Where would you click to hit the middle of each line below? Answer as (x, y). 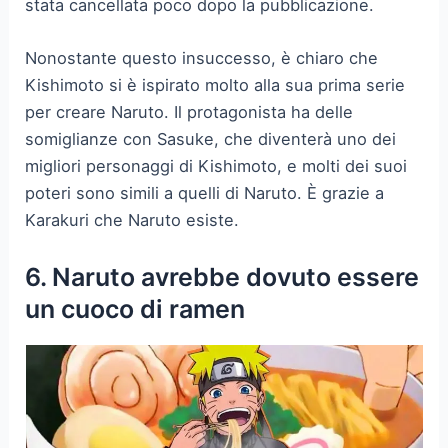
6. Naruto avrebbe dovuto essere (222, 276)
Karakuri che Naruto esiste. (132, 220)
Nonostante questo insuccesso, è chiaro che (202, 58)
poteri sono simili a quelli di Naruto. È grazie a (205, 193)
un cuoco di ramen (135, 308)
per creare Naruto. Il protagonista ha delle (189, 112)
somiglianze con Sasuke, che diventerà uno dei (211, 139)
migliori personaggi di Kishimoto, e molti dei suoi (216, 166)
